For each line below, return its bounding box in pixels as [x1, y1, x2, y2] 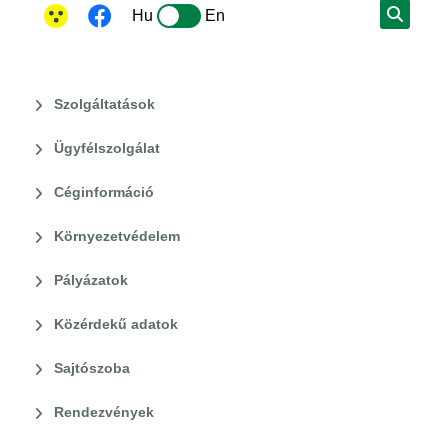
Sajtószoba [54, 360, 131, 376]
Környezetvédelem [54, 228, 181, 244]
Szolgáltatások [54, 96, 156, 112]
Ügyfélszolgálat [54, 140, 161, 156]
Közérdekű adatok [54, 316, 179, 332]
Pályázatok [54, 272, 129, 288]
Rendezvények [54, 404, 155, 420]
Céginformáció [54, 184, 155, 200]
